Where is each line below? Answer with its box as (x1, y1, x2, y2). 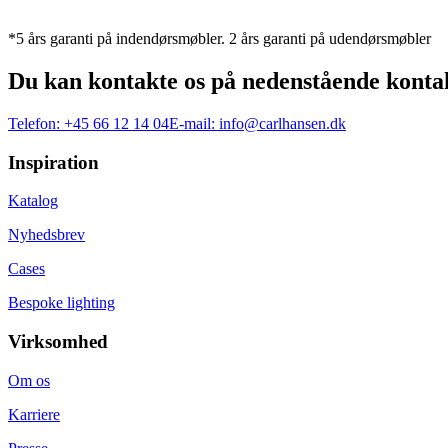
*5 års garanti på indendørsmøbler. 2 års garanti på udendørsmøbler (8, 30, 431, 48)
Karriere (8, 405, 60, 423)
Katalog (8, 192, 58, 210)
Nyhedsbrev (8, 226, 85, 244)
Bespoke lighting (8, 294, 115, 312)
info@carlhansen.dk (219, 114, 346, 132)
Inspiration (8, 151, 99, 173)
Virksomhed (8, 331, 108, 353)
